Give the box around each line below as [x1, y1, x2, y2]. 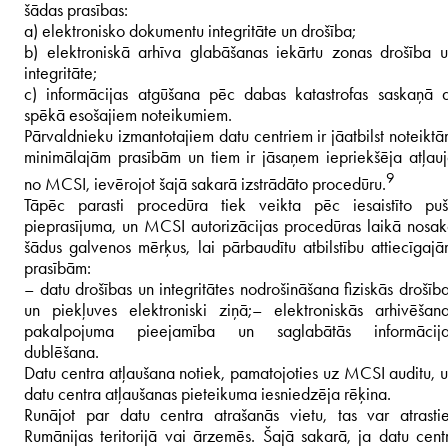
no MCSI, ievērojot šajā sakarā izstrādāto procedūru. [24, 172, 386, 195]
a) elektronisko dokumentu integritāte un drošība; [24, 19, 356, 42]
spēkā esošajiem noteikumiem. [24, 103, 232, 126]
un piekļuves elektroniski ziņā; [24, 298, 252, 321]
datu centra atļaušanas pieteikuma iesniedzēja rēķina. [24, 382, 391, 405]
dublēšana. [24, 340, 99, 363]
